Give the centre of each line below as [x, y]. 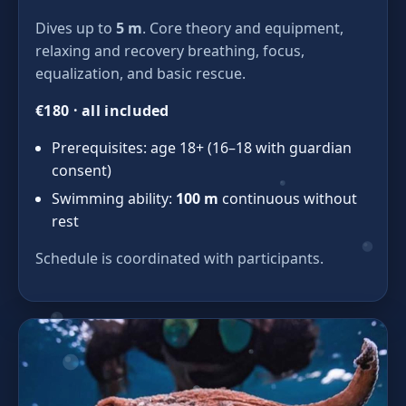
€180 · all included [102, 111]
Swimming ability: [114, 199]
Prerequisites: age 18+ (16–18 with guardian [202, 148]
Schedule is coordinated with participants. [179, 259]
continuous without [288, 199]
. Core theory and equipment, [243, 29]
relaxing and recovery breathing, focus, [170, 51]
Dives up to [76, 29]
